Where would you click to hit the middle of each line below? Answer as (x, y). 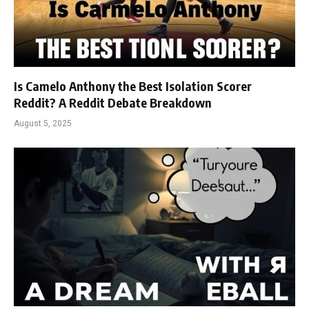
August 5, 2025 (43, 123)
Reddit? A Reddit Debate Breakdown (113, 102)
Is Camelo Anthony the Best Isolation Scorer (133, 86)
